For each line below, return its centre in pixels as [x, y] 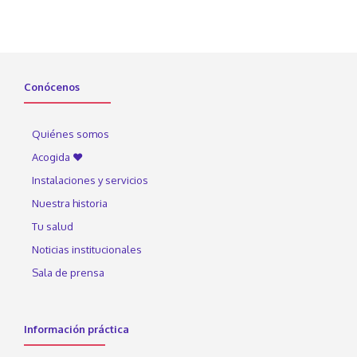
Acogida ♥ [57, 157]
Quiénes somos [71, 134]
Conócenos [52, 87]
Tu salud [53, 227]
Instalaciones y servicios [90, 180]
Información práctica [76, 330]
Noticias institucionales [87, 250]
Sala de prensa [68, 273]
